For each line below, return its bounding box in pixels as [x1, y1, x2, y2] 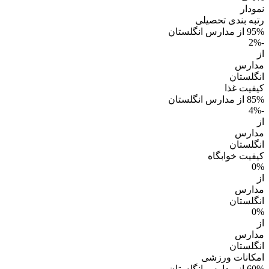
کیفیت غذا [225, 83, 264, 94]
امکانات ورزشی [201, 252, 264, 263]
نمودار [240, 4, 264, 14]
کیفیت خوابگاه [208, 151, 264, 162]
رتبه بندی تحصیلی [195, 15, 264, 26]
